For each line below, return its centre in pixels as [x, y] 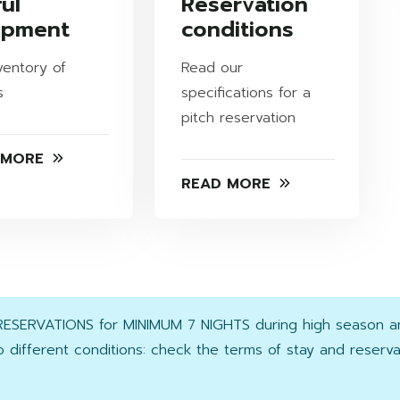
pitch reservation [238, 118]
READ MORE [225, 184]
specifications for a [246, 93]
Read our [212, 68]
